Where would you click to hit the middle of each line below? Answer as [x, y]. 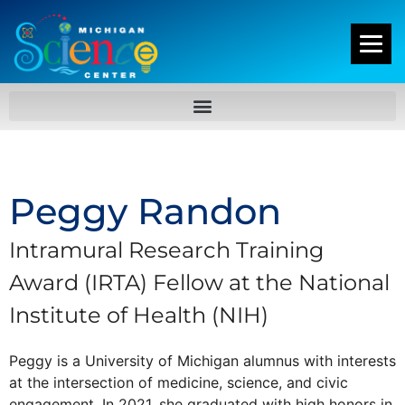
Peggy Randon [145, 211]
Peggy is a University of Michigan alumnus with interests [202, 360]
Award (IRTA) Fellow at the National [199, 282]
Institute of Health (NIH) [139, 315]
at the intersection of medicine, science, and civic [179, 382]
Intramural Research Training [166, 250]
